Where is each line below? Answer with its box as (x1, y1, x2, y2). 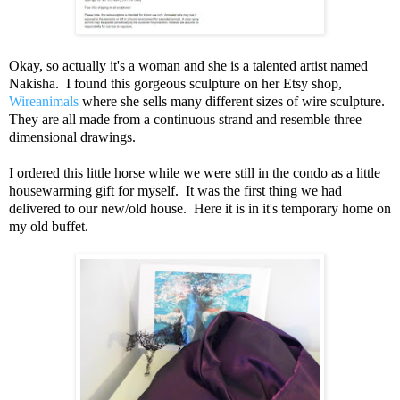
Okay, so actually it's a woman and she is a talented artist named (9, 58, 368, 74)
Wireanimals (9, 94, 79, 110)
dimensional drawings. (9, 129, 139, 146)
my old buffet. (9, 219, 88, 235)
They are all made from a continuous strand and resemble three (9, 112, 362, 128)
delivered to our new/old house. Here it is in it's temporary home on (9, 201, 391, 217)
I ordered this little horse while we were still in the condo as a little (9, 165, 380, 181)
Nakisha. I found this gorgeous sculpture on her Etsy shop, (9, 76, 342, 92)
